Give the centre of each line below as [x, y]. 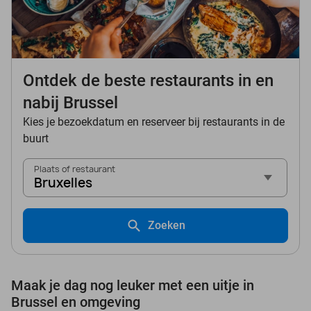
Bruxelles [63, 183]
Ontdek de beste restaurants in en [148, 81]
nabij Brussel [70, 103]
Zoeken [167, 226]
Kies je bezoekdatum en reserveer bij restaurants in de [154, 122]
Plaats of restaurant [75, 169]
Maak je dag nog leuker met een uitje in [133, 286]
